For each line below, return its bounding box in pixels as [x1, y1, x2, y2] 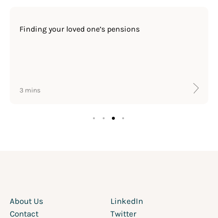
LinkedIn [110, 196, 143, 206]
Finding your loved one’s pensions [19, 24, 140, 34]
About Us [10, 196, 43, 206]
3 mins [19, 86, 40, 95]
